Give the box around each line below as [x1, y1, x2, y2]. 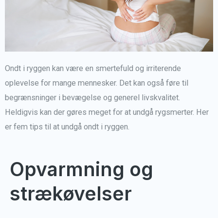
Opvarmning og [10, 157, 153, 181]
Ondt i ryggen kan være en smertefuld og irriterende [5, 64, 181, 73]
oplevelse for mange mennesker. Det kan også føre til [5, 78, 188, 88]
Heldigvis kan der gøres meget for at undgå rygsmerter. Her [5, 108, 209, 117]
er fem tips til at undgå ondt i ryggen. [5, 122, 129, 132]
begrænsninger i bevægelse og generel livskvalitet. [5, 93, 180, 103]
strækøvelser [10, 182, 132, 205]
